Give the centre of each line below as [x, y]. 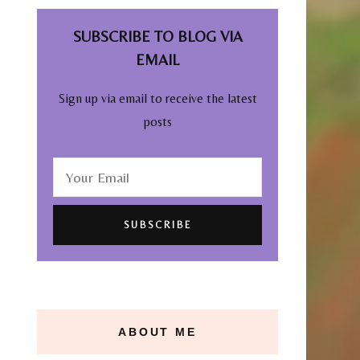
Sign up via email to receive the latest [157, 98]
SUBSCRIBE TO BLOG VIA [157, 37]
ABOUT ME [157, 331]
